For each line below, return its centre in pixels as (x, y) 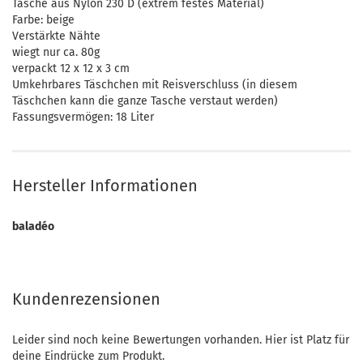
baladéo (33, 226)
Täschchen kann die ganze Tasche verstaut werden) (145, 101)
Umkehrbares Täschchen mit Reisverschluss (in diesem (155, 85)
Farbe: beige (43, 20)
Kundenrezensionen (86, 299)
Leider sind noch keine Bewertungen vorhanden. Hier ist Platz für (181, 340)
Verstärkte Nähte (56, 36)
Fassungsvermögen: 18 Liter (83, 117)
